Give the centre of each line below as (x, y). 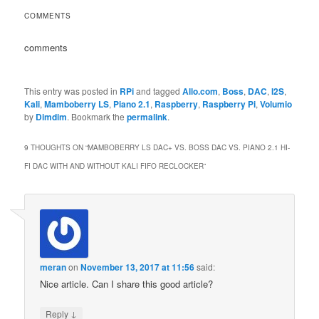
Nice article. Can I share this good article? (127, 284)
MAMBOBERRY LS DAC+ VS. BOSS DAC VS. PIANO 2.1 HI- (189, 147)
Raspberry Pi (229, 104)
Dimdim (52, 116)
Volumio (276, 104)
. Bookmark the (97, 116)
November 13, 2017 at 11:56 (138, 267)
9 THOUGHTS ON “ (56, 147)
